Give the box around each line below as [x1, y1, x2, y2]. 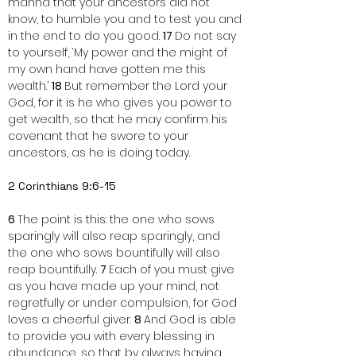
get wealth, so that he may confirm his [8, 111, 230, 127]
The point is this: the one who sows [17, 211, 218, 227]
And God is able [144, 311, 239, 327]
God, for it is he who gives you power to [8, 95, 235, 110]
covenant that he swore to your [8, 128, 192, 144]
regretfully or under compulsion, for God [8, 295, 240, 311]
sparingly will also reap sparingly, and [8, 228, 223, 244]
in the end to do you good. [8, 28, 163, 44]
